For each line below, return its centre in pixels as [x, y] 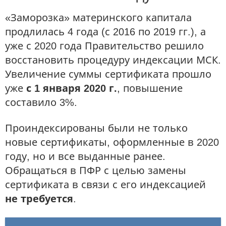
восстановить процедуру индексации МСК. [113, 60]
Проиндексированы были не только [96, 128]
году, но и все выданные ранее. [85, 156]
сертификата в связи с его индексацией [105, 185]
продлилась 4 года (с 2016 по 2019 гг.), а [105, 32]
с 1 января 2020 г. [72, 88]
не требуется [39, 199]
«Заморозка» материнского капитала [98, 18]
